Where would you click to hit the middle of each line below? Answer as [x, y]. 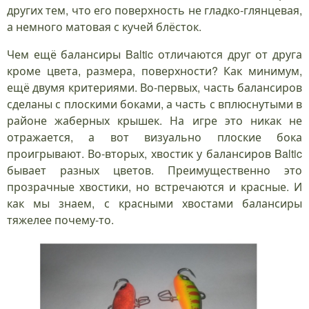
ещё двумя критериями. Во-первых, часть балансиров [154, 88]
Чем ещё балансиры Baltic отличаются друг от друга [154, 54]
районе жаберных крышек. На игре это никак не [154, 121]
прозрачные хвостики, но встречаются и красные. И [154, 187]
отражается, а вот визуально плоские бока [154, 137]
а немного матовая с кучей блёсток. [104, 27]
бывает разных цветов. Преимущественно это [154, 170]
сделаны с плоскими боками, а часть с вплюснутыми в [154, 104]
